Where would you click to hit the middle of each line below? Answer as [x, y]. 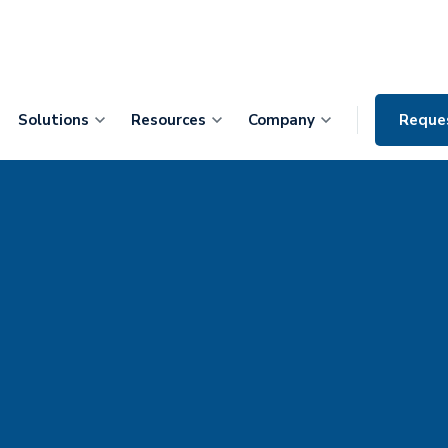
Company [281, 120]
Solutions [53, 120]
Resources [168, 120]
